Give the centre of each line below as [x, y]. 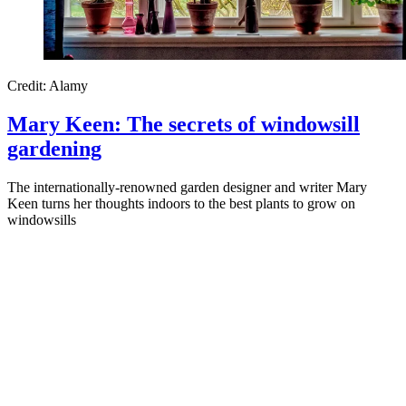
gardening [54, 148]
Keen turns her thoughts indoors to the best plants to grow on [181, 203]
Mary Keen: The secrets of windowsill [184, 124]
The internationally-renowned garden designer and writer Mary [187, 187]
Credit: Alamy [48, 85]
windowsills [42, 219]
